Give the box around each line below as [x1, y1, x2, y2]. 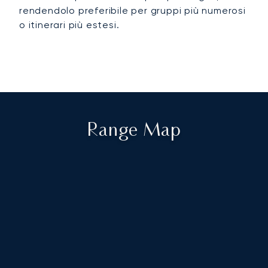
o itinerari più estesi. [19, 19, 120, 31]
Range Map [87, 123, 181, 141]
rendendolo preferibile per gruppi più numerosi [19, 5, 246, 17]
